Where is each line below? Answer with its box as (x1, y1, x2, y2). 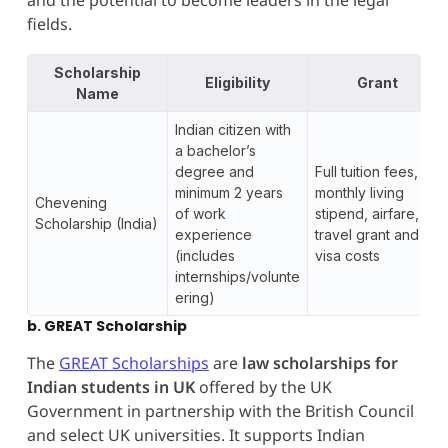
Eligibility (204, 73, 270, 91)
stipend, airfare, (314, 204, 419, 222)
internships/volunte (174, 267, 300, 285)
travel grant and (314, 225, 419, 243)
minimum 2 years (174, 183, 283, 201)
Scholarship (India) (34, 214, 158, 232)
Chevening (34, 193, 107, 211)
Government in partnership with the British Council (26, 400, 414, 423)
